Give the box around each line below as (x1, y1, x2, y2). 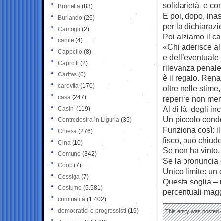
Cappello (58, 48, 82, 55)
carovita (58, 82, 79, 89)
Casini (58, 105, 75, 112)
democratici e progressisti (58, 207, 126, 214)
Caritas (58, 71, 77, 78)
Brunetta (58, 2, 80, 10)
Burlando (58, 14, 82, 21)
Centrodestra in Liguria (58, 116, 119, 123)
